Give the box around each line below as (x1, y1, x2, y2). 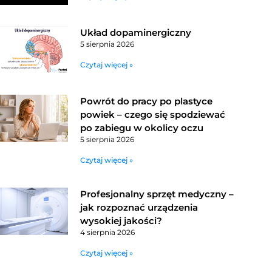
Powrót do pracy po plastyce (80, 95, 212, 107)
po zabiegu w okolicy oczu (80, 121, 203, 134)
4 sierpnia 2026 (80, 227, 135, 237)
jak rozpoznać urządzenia (80, 201, 198, 213)
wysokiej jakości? (80, 214, 162, 226)
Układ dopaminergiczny (80, 27, 191, 39)
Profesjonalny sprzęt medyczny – (80, 188, 234, 200)
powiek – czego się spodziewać (80, 108, 225, 120)
